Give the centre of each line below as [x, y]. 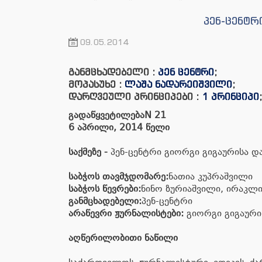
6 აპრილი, [92, 127]
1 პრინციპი [230, 96]
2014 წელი [144, 127]
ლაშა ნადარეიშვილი [178, 84]
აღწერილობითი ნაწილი [123, 238]
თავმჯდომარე [134, 176]
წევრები [120, 189]
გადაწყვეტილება [106, 115]
